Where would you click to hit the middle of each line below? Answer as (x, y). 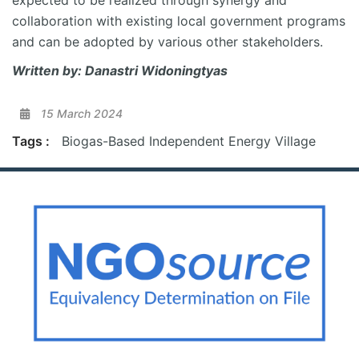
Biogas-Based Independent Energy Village (189, 141)
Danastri (111, 71)
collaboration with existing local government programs (179, 21)
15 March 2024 (80, 114)
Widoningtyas (184, 71)
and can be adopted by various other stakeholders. (167, 42)
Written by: (48, 71)
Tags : (31, 141)
